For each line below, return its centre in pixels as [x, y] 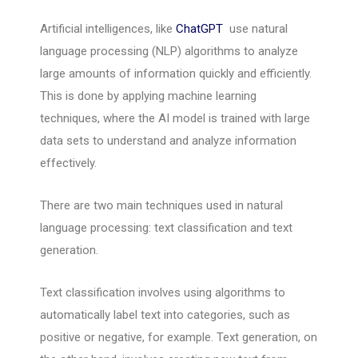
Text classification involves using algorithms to [163, 293]
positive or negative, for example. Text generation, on [179, 338]
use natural [259, 29]
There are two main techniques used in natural [161, 206]
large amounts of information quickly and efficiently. [176, 74]
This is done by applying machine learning [148, 96]
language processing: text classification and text [166, 228]
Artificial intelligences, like [108, 29]
